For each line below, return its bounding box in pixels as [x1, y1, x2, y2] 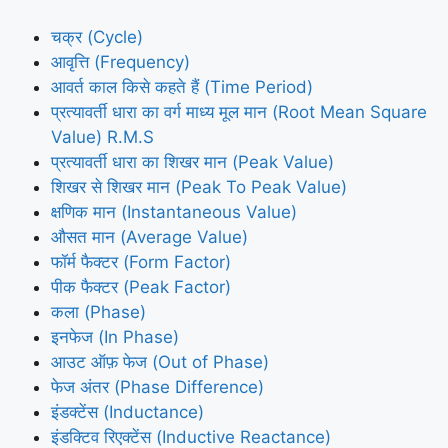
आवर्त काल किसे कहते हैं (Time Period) [51, 77, 313, 98]
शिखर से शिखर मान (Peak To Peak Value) [51, 177, 347, 198]
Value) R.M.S [51, 127, 154, 148]
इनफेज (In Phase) [51, 327, 179, 348]
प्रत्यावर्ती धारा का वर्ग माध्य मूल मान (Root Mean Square [51, 102, 427, 123]
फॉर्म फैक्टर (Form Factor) [51, 252, 231, 273]
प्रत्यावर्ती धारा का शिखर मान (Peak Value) [51, 152, 334, 173]
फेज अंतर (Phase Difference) [51, 377, 264, 398]
